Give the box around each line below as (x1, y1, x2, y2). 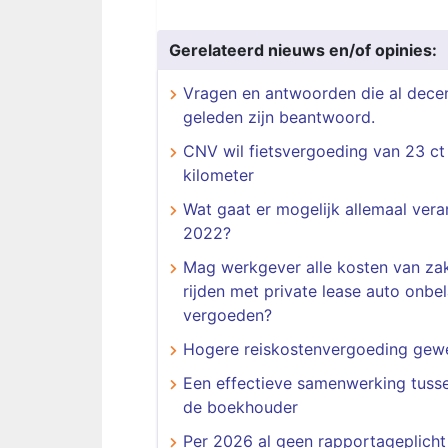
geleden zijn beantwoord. (183, 107, 375, 127)
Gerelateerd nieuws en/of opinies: (169, 40, 437, 60)
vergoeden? (183, 305, 272, 325)
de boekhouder (183, 397, 298, 417)
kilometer (183, 165, 254, 185)
